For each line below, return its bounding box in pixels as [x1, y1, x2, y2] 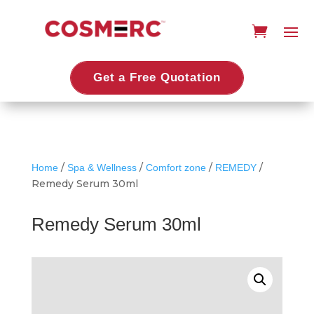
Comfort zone [145, 161, 206, 173]
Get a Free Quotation [93, 70, 221, 84]
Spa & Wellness [67, 161, 137, 173]
